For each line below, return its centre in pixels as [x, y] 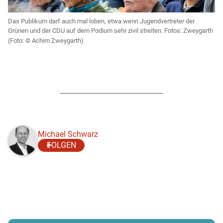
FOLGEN [61, 145]
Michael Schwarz [68, 134]
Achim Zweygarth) [58, 41]
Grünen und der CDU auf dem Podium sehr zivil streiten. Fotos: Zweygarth [111, 31]
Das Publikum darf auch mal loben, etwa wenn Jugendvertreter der [101, 21]
